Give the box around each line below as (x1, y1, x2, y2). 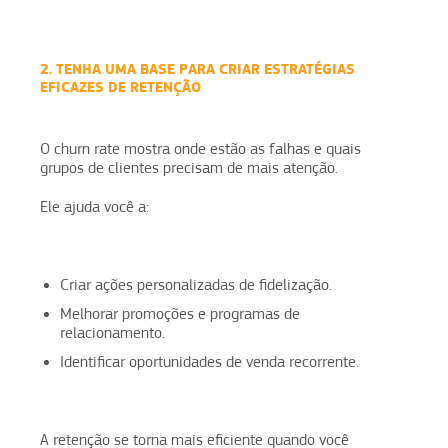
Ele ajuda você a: (40, 197, 149, 216)
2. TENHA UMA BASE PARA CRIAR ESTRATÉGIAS (40, 59, 355, 78)
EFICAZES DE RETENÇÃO (40, 77, 201, 96)
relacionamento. (60, 323, 165, 342)
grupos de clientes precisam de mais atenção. (40, 158, 338, 177)
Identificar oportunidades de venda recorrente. (60, 352, 359, 371)
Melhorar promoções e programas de (60, 304, 300, 323)
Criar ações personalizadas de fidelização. (60, 275, 332, 294)
